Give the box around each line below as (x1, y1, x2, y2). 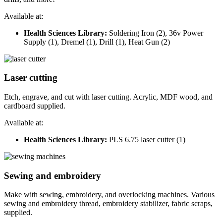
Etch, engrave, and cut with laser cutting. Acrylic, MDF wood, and (4, 93, 213, 102)
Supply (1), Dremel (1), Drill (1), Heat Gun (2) (24, 37, 170, 46)
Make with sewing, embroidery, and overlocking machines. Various (4, 190, 215, 199)
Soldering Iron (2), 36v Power (109, 28, 203, 37)
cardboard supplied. (4, 102, 65, 111)
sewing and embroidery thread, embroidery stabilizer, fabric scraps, (4, 199, 213, 208)
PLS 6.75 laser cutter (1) (107, 135, 185, 144)
